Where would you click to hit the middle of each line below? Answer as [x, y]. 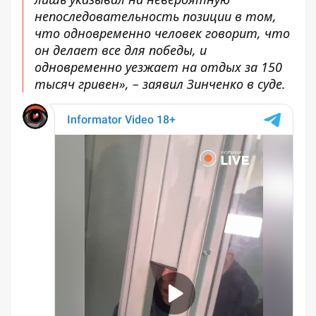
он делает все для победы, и [121, 50]
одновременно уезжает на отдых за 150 [158, 67]
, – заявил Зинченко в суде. [206, 84]
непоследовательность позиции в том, [156, 16]
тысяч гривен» [80, 84]
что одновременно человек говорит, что [162, 33]
